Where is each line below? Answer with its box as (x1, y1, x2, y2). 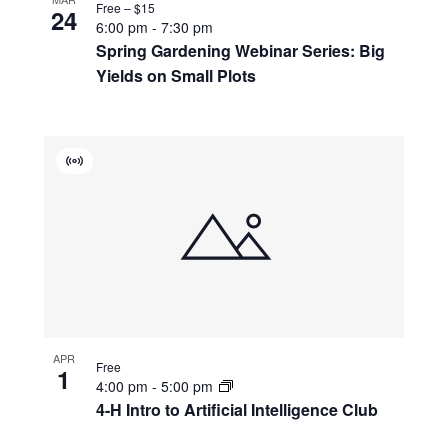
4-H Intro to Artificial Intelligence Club (95, 397, 378, 421)
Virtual (72, 160, 117, 181)
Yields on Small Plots (95, 63, 256, 87)
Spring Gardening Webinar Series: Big (95, 38, 385, 62)
